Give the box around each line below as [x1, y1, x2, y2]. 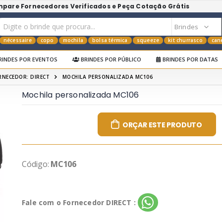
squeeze [136, 36, 160, 44]
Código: [22, 159, 51, 169]
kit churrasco [168, 36, 203, 44]
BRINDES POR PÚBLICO [79, 55, 141, 63]
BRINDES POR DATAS [161, 55, 218, 63]
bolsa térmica [92, 36, 128, 44]
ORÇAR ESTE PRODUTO [122, 120, 203, 130]
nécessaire [3, 36, 32, 44]
